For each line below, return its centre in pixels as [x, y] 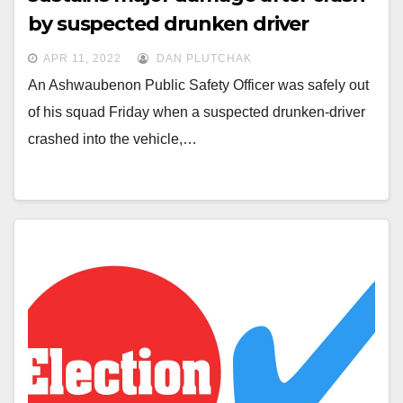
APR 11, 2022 [82, 58]
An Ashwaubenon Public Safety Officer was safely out [198, 85]
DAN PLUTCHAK [202, 58]
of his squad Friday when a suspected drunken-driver [197, 112]
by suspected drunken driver [169, 24]
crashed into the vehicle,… [112, 139]
